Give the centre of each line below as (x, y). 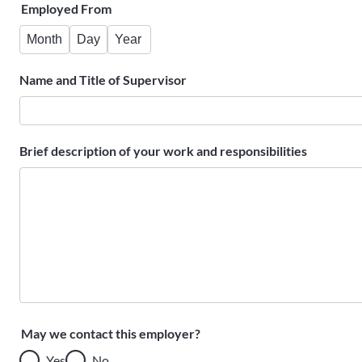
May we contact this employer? (111, 333)
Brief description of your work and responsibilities (163, 151)
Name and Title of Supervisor (103, 80)
